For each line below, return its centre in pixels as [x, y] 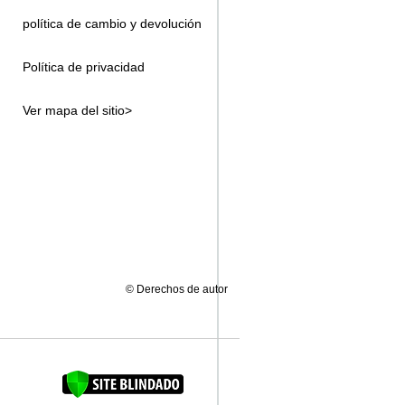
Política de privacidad [84, 67]
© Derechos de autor [177, 289]
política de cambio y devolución [112, 24]
